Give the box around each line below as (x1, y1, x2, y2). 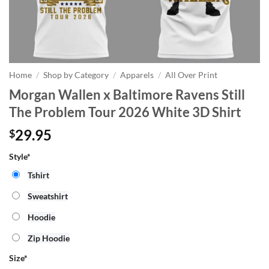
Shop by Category (43, 70, 109, 80)
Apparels (120, 70, 154, 80)
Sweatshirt (28, 190, 68, 201)
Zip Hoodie (28, 232, 70, 243)
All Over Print (165, 70, 218, 80)
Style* (9, 151, 31, 162)
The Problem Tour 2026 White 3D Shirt (9, 103, 241, 120)
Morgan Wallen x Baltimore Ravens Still (9, 86, 245, 103)
